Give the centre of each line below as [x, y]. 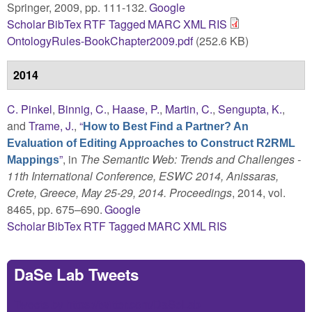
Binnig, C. [82, 109]
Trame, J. [51, 125]
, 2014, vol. [259, 192]
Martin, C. [189, 109]
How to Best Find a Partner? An [166, 126]
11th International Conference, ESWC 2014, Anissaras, [143, 175]
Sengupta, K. [250, 109]
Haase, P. [136, 109]
